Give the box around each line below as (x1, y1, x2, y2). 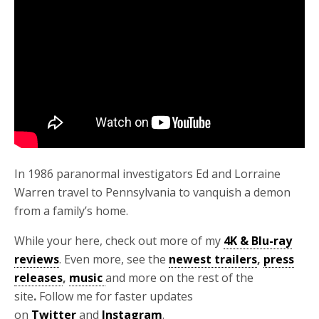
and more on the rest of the (105, 270, 253, 286)
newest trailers (169, 251, 257, 267)
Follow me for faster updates (39, 288, 193, 304)
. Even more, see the (59, 251, 169, 267)
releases (14, 270, 63, 286)
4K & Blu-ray (224, 233, 292, 249)
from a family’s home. (14, 203, 128, 219)
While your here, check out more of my (14, 233, 224, 249)
